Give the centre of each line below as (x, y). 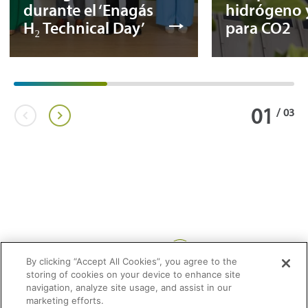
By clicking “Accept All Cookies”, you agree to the (132, 261)
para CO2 (258, 27)
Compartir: (142, 250)
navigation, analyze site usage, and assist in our (129, 287)
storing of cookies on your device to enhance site (134, 274)
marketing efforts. (65, 300)
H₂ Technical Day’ (84, 27)
